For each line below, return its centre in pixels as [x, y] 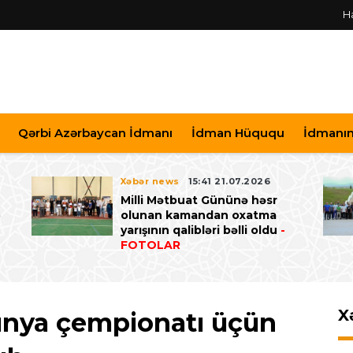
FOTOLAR [150, 245]
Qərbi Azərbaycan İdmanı [96, 133]
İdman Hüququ [238, 133]
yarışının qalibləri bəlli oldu [199, 230]
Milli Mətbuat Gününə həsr [199, 201]
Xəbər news [150, 182]
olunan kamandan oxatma [198, 216]
